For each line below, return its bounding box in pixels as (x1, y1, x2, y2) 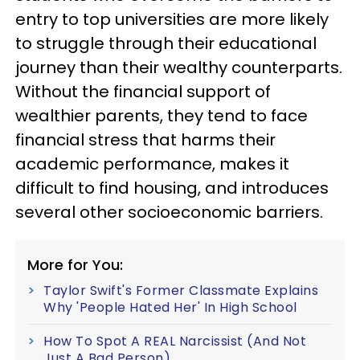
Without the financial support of (15, 80, 271, 103)
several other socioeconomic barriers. (15, 201, 327, 223)
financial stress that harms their (15, 129, 276, 151)
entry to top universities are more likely (15, 8, 329, 31)
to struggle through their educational (15, 32, 317, 55)
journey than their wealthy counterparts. (15, 56, 342, 79)
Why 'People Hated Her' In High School (43, 298, 297, 317)
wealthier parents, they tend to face (15, 104, 308, 127)
